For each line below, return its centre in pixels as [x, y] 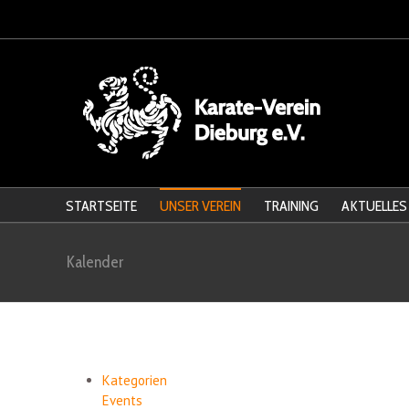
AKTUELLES [374, 206]
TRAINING [291, 206]
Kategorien [135, 380]
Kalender [94, 262]
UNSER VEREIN [200, 206]
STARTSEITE [101, 206]
